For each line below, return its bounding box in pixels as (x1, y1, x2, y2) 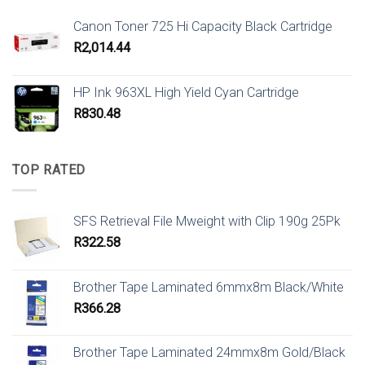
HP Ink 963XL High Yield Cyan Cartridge (73, 84, 299, 100)
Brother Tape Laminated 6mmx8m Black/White (73, 279, 344, 295)
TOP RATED (12, 161, 86, 178)
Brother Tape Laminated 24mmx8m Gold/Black (73, 344, 345, 360)
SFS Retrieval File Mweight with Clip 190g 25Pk (73, 213, 341, 229)
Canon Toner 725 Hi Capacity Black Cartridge (73, 18, 332, 34)
